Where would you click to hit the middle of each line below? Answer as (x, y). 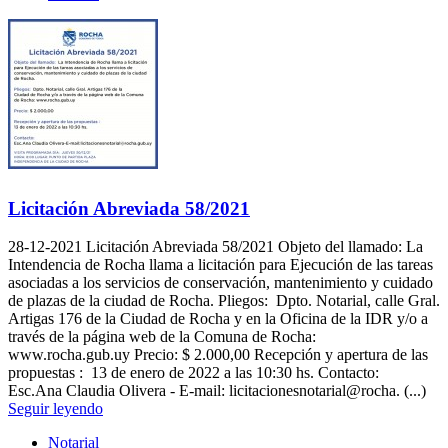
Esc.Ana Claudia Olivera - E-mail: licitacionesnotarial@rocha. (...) (217, 391)
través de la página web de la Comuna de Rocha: (162, 337)
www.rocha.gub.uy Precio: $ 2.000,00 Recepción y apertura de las (218, 355)
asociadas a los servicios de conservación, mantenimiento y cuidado (220, 283)
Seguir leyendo (55, 409)
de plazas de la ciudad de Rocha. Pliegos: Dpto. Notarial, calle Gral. (224, 301)
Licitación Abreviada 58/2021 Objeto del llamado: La (252, 247)
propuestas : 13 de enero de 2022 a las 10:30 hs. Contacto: (195, 373)
